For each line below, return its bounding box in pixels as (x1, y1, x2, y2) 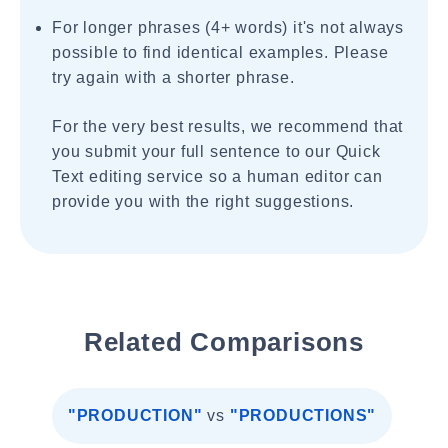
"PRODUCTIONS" (229, 407, 377, 424)
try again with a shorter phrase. (52, 69, 295, 86)
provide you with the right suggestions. (52, 193, 355, 210)
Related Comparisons (83, 327, 365, 357)
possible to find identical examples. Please (52, 44, 389, 61)
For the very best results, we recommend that (52, 118, 404, 135)
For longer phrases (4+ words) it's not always (52, 19, 404, 36)
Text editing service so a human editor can (52, 168, 383, 185)
